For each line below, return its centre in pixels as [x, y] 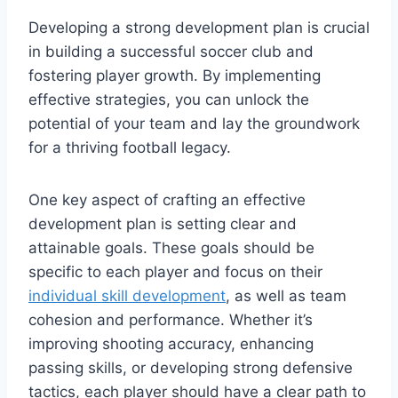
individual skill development [127, 295]
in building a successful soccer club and [171, 51]
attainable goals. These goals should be [171, 247]
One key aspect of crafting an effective [167, 199]
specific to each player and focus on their [175, 271]
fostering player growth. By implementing [175, 75]
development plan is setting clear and [163, 223]
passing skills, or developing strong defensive [191, 367]
